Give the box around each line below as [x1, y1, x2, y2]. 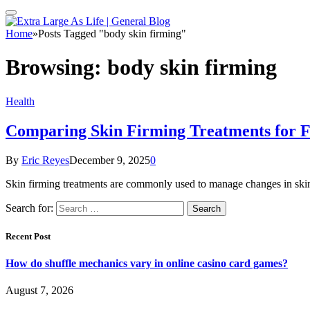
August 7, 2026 [6, 284, 73, 297]
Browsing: [6, 55, 107, 80]
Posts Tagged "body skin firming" [38, 28, 186, 39]
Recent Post [6, 230, 51, 241]
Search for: [6, 201, 53, 214]
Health [6, 95, 35, 107]
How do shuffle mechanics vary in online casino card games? [6, 257, 288, 270]
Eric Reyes [21, 154, 69, 166]
